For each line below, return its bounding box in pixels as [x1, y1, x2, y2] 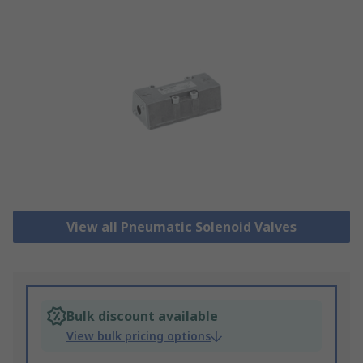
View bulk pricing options [66, 328, 211, 344]
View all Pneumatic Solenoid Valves [66, 218, 297, 237]
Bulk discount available [66, 307, 218, 326]
